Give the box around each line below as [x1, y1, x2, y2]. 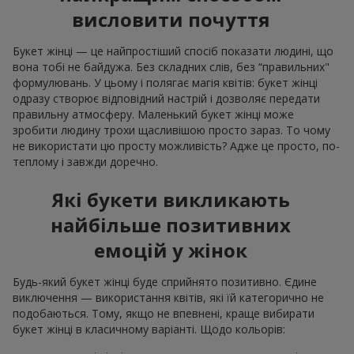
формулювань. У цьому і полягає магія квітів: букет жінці [13, 75, 318, 91]
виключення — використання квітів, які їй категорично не [13, 290, 324, 306]
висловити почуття [71, 6, 270, 33]
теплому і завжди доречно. [13, 154, 158, 170]
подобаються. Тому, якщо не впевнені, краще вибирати [13, 306, 314, 322]
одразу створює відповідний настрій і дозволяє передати [13, 91, 320, 107]
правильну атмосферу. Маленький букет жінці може [13, 107, 294, 122]
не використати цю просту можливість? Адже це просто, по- [13, 138, 340, 154]
